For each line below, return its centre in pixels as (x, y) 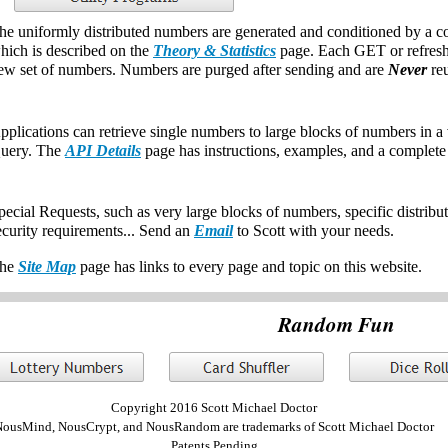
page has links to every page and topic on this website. (249, 266)
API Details (103, 150)
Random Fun (336, 324)
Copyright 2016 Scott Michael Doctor (214, 407)
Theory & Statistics (214, 50)
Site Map (47, 266)
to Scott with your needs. (313, 230)
